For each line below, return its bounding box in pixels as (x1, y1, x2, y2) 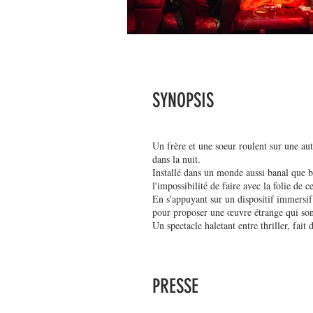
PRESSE (152, 275, 198, 298)
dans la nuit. (152, 152, 201, 166)
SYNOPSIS (152, 89, 214, 112)
